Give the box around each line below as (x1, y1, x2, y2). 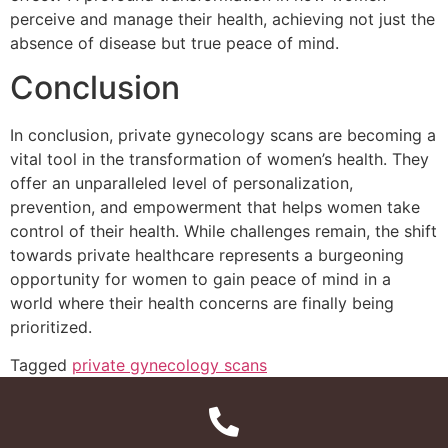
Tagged (10, 355, 72, 376)
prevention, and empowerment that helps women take (10, 197, 420, 218)
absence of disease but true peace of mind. (10, 32, 339, 53)
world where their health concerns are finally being (10, 293, 394, 314)
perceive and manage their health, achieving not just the (10, 8, 435, 29)
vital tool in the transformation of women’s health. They (10, 149, 429, 170)
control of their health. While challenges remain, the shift (10, 221, 437, 242)
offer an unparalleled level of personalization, (10, 173, 353, 194)
